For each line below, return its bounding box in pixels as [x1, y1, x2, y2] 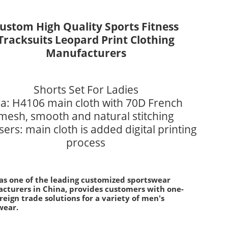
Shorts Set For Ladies [33, 82, 138, 97]
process [66, 135, 106, 150]
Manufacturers [45, 45, 126, 61]
